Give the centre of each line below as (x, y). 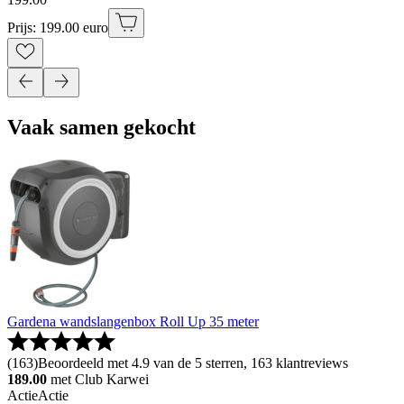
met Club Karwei (100, 380)
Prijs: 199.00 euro (58, 27)
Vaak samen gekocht (101, 127)
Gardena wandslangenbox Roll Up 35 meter (133, 322)
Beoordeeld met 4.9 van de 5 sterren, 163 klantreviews (193, 363)
